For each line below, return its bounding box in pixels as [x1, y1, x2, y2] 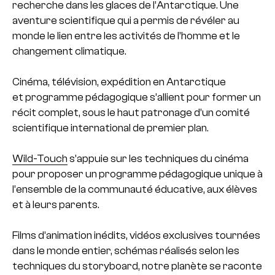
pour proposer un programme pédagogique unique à [12, 167, 263, 180]
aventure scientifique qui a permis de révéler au [12, 14, 239, 26]
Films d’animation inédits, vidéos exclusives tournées [12, 229, 260, 242]
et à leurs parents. [12, 198, 99, 211]
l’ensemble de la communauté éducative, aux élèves [12, 182, 257, 195]
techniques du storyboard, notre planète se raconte [12, 260, 262, 273]
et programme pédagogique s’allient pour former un [12, 90, 261, 103]
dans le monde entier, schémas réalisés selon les [12, 244, 239, 257]
